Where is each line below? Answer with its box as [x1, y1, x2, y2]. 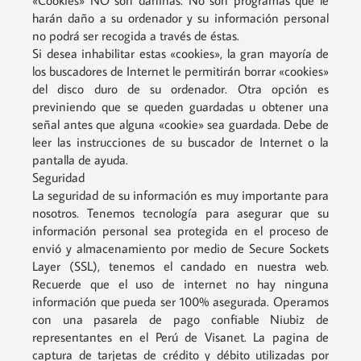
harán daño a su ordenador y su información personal [32, 10, 329, 26]
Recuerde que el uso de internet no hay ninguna [32, 276, 329, 292]
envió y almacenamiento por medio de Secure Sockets [32, 240, 329, 256]
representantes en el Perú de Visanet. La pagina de [32, 329, 329, 345]
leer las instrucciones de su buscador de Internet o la [32, 134, 329, 150]
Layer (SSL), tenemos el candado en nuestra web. [32, 258, 329, 274]
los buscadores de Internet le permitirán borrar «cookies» [32, 63, 329, 79]
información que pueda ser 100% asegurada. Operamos [32, 293, 329, 309]
